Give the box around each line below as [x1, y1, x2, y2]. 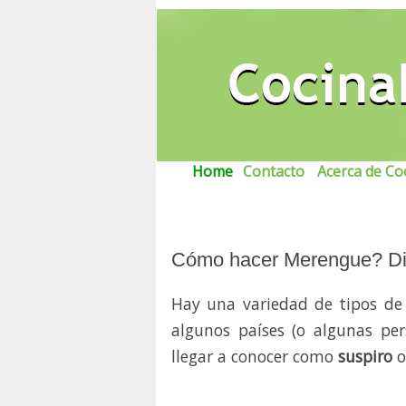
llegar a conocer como [171, 345, 338, 368]
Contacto [243, 161, 304, 181]
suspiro [338, 345, 392, 368]
